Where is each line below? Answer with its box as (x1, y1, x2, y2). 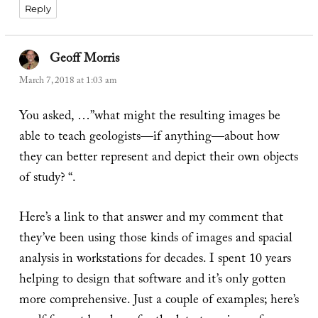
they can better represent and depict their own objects (18, 147, 298, 170)
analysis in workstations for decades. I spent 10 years (18, 248, 291, 271)
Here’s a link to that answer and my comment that (18, 207, 283, 230)
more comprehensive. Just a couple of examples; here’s (18, 290, 299, 312)
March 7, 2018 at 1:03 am (18, 73, 116, 89)
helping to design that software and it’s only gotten (18, 269, 286, 292)
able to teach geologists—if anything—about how (18, 126, 279, 149)
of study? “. (18, 168, 76, 190)
